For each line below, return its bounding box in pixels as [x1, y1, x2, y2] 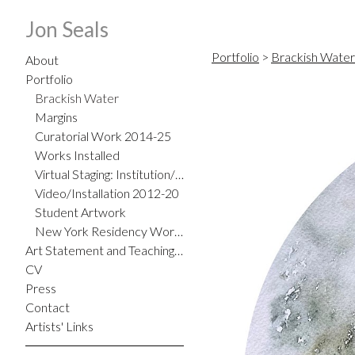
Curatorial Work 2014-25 [35, 128, 171, 143]
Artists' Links [25, 319, 94, 334]
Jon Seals [25, 17, 109, 42]
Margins [35, 109, 78, 124]
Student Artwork [35, 204, 126, 219]
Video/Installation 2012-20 [35, 185, 179, 200]
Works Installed [35, 147, 120, 162]
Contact [25, 300, 70, 315]
